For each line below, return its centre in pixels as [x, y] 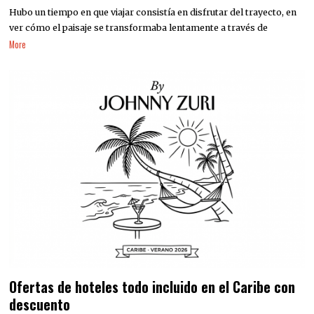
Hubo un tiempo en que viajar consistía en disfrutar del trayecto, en [153, 12]
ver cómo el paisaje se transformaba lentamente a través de [139, 27]
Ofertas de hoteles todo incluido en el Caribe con [152, 287]
